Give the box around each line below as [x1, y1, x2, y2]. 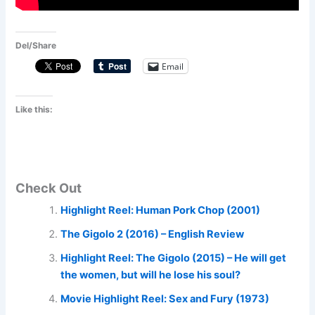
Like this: [15, 104, 53, 115]
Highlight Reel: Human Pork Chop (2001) [60, 203, 261, 217]
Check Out [15, 179, 82, 195]
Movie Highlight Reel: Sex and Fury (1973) [60, 292, 270, 305]
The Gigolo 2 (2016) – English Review [60, 227, 245, 240]
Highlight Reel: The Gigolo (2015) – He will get [60, 251, 287, 264]
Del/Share [15, 40, 57, 51]
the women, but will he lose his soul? [60, 268, 241, 281]
